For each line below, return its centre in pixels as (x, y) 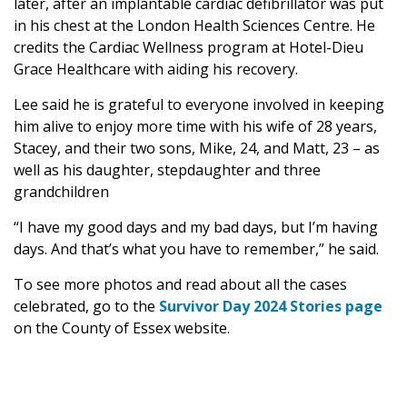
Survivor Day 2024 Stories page (271, 306)
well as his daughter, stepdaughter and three (167, 170)
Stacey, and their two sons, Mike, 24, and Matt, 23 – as (197, 148)
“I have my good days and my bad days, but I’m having (196, 227)
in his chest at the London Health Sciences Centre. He (194, 25)
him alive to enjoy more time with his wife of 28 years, (195, 126)
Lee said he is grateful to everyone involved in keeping (199, 104)
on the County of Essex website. (122, 328)
